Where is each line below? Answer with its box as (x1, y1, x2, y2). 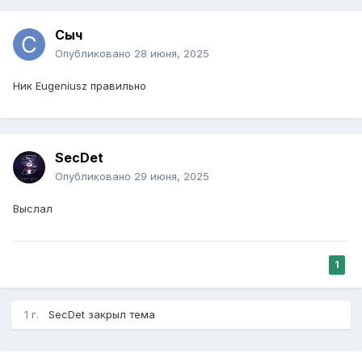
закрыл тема (85, 308, 155, 322)
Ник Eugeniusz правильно (13, 79, 146, 93)
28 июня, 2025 (134, 47, 209, 61)
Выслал (13, 202, 53, 216)
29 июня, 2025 (134, 170, 209, 183)
